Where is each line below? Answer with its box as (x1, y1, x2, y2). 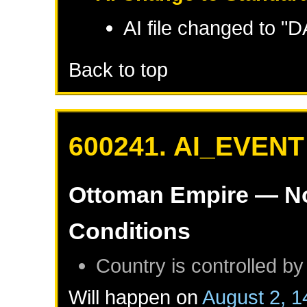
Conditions (69, 217, 191, 244)
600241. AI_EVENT (69, 131, 305, 161)
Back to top (69, 58, 169, 81)
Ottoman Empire (69, 181, 249, 208)
